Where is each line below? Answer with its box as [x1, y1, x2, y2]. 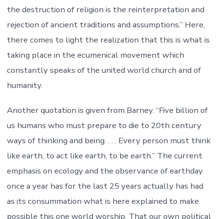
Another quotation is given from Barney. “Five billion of [6, 105, 208, 116]
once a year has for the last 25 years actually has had [6, 180, 203, 192]
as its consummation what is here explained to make [6, 196, 199, 207]
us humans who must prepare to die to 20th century [6, 120, 201, 131]
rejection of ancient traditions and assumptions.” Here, [6, 19, 205, 31]
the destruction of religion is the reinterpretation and [6, 4, 204, 16]
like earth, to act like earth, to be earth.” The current [6, 150, 202, 162]
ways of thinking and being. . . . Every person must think [6, 135, 211, 147]
